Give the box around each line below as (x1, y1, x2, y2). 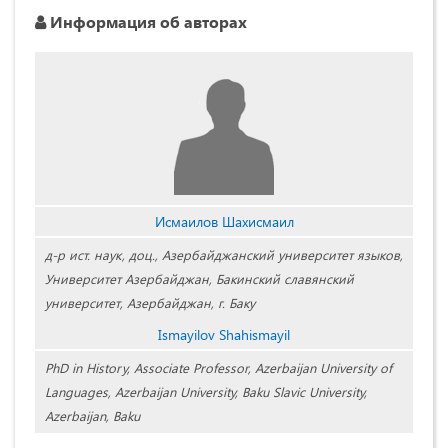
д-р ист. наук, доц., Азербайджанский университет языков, (45, 246, 403, 264)
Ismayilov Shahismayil (158, 325, 290, 345)
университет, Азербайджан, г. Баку (45, 294, 255, 312)
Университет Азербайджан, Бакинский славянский (45, 270, 354, 288)
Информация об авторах (46, 11, 247, 33)
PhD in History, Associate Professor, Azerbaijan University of (45, 359, 392, 377)
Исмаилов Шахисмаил (154, 212, 294, 232)
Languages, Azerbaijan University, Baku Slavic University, (45, 383, 367, 401)
